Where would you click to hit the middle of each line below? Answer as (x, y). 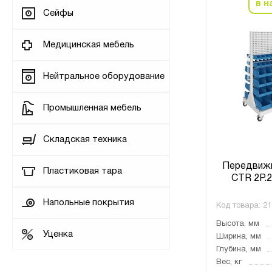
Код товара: (238, 206)
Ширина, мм (239, 237)
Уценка (58, 234)
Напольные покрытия (89, 203)
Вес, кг (229, 262)
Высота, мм (238, 224)
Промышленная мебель (92, 108)
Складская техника (85, 140)
